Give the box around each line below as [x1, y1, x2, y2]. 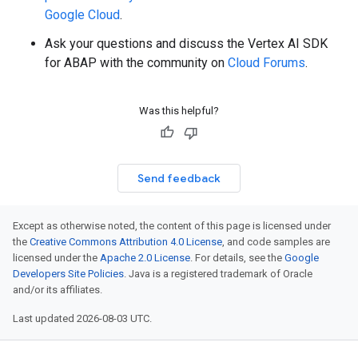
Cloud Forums [228, 55, 305, 71]
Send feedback [137, 171, 221, 186]
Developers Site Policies [13, 268, 124, 280]
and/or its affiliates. [13, 284, 102, 296]
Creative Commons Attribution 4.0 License [30, 236, 222, 249]
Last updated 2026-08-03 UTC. [13, 312, 152, 325]
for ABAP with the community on [45, 55, 228, 71]
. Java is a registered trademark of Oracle [124, 268, 312, 280]
